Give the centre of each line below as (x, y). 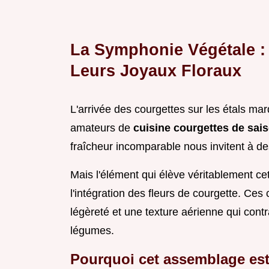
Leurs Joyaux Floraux (156, 71)
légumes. (92, 231)
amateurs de (102, 128)
